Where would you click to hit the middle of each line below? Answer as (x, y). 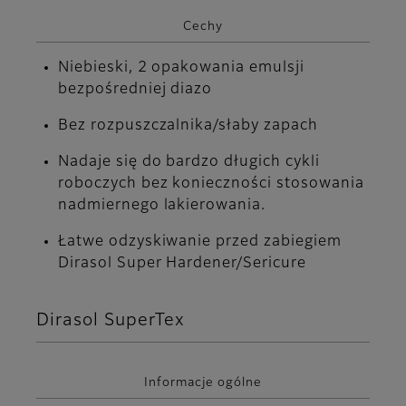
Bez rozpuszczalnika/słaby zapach (188, 126)
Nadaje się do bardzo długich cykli (189, 163)
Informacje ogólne (203, 383)
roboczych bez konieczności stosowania (211, 184)
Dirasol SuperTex (111, 321)
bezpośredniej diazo (135, 90)
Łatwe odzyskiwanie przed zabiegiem (200, 242)
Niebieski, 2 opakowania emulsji (181, 68)
